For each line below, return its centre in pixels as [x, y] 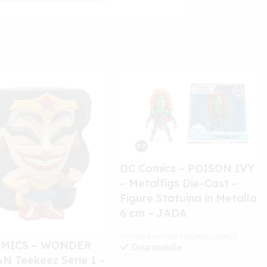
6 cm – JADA [154, 213]
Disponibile [157, 248]
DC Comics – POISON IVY [187, 169]
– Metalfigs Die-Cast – [179, 184]
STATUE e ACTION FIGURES [164, 237]
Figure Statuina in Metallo [189, 198]
